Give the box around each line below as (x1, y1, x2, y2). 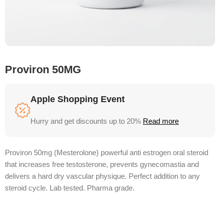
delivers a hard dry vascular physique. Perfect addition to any (5, 171, 200, 180)
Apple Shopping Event (30, 94, 125, 104)
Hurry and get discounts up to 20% (30, 116, 143, 125)
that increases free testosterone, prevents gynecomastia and (5, 160, 199, 168)
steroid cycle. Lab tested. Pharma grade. (5, 183, 135, 192)
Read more (143, 116, 179, 125)
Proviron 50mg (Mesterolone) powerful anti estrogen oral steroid (5, 148, 209, 157)
